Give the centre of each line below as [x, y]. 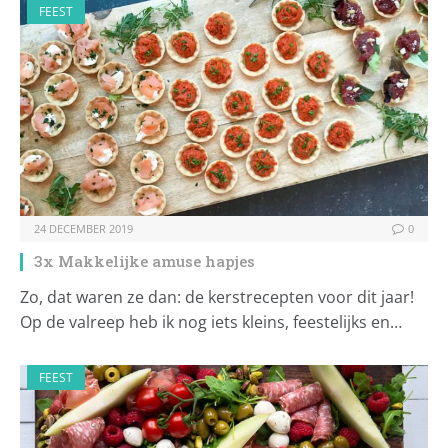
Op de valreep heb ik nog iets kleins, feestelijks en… [211, 322]
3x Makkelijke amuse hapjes [144, 261]
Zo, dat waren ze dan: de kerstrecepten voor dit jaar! [217, 297]
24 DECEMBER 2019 [83, 229]
